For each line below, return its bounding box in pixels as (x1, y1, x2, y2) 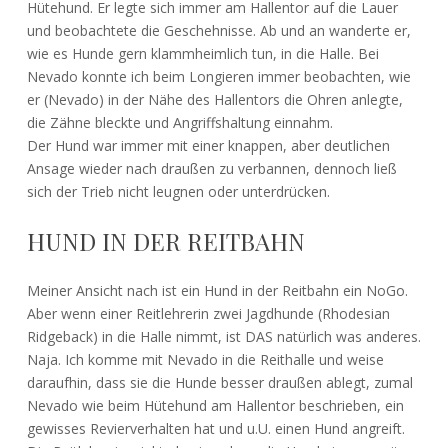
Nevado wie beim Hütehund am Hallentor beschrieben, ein (26, 395, 404, 415)
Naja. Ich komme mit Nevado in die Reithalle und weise (26, 349, 384, 369)
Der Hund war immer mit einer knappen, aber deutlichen (26, 135, 390, 155)
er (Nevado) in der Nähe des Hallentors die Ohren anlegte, (26, 89, 403, 109)
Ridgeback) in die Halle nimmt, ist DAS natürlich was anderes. (26, 326, 421, 346)
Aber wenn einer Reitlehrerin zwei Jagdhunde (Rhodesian (26, 303, 390, 323)
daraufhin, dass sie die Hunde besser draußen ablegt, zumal (26, 372, 413, 392)
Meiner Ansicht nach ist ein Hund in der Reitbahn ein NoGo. (26, 280, 408, 300)
